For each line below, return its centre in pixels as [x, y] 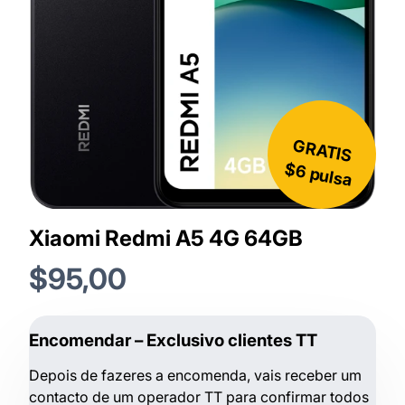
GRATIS [323, 150]
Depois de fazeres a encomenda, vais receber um [195, 376]
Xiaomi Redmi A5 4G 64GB [166, 238]
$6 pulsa [319, 174]
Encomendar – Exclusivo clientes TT [173, 341]
